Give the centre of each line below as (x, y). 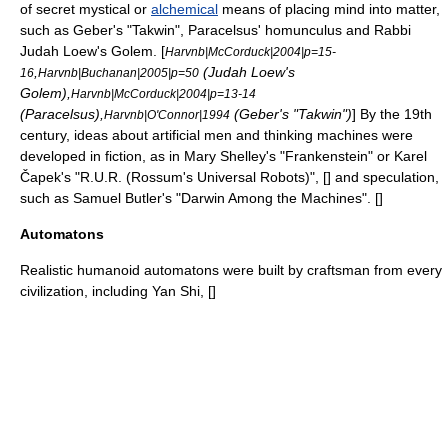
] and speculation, (383, 177)
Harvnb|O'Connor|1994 (167, 114)
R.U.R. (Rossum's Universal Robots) (195, 177)
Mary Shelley (225, 156)
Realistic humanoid (82, 270)
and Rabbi (376, 30)
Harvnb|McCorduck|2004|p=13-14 (163, 93)
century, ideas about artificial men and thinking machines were (216, 135)
